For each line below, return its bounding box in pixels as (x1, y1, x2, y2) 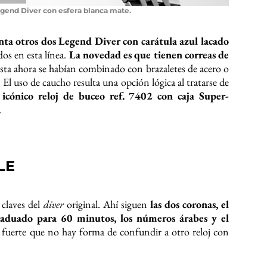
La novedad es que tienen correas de (69, 48, 229, 62)
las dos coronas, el (150, 197, 229, 212)
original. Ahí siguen (63, 197, 150, 212)
